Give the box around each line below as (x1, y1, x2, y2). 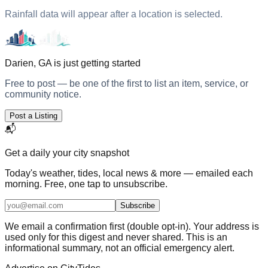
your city (53, 147, 88, 158)
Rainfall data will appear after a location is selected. (5, 8, 223, 19)
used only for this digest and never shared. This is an (5, 232, 227, 242)
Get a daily (5, 147, 53, 158)
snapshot (88, 147, 129, 158)
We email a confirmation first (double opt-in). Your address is (5, 221, 259, 232)
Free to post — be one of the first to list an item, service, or (5, 78, 248, 89)
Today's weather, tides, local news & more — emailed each (5, 167, 253, 178)
